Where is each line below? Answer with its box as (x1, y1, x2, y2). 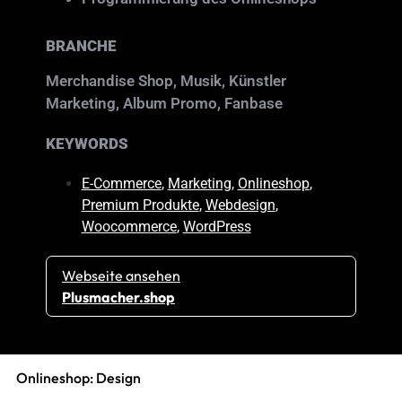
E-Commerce (81, 175, 162, 193)
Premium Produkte (81, 197, 199, 214)
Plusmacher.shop (61, 288, 175, 307)
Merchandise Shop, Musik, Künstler (45, 72, 286, 91)
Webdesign (205, 197, 275, 214)
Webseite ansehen (61, 267, 180, 285)
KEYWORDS (45, 135, 128, 153)
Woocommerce (81, 218, 177, 236)
